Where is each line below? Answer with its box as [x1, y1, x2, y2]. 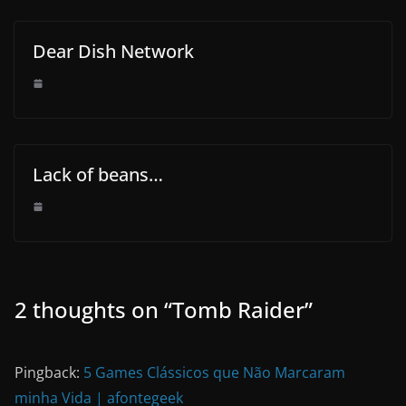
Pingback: [14, 362, 83, 382]
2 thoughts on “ [14, 294, 172, 324]
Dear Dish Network [33, 38, 194, 63]
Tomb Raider [172, 294, 304, 324]
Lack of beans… [33, 161, 163, 187]
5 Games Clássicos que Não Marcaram [83, 362, 345, 382]
